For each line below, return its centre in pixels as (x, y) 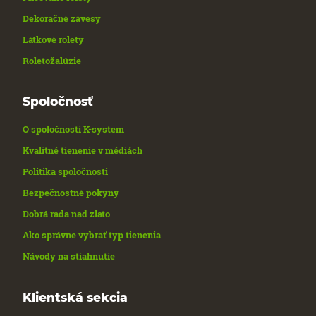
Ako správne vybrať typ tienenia (92, 235)
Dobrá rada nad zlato (67, 214)
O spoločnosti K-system (74, 129)
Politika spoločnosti (66, 172)
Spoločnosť (58, 102)
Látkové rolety (54, 40)
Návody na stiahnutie (69, 256)
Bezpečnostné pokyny (71, 193)
